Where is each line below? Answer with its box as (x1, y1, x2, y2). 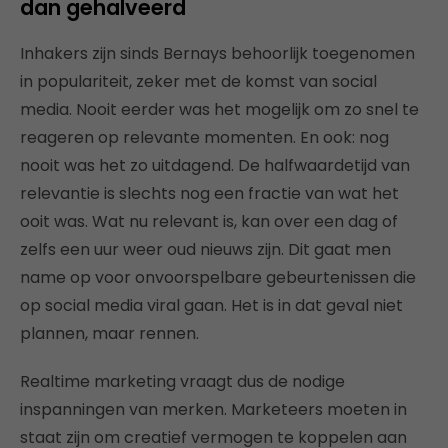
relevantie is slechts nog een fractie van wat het (20, 182, 399, 206)
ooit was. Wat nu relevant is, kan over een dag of (20, 210, 398, 234)
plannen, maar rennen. (20, 322, 199, 346)
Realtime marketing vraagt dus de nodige (20, 370, 345, 394)
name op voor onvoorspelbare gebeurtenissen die (20, 266, 416, 290)
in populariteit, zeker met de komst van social (20, 70, 377, 94)
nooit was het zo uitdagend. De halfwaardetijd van (20, 154, 410, 178)
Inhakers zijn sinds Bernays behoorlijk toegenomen (20, 42, 415, 66)
